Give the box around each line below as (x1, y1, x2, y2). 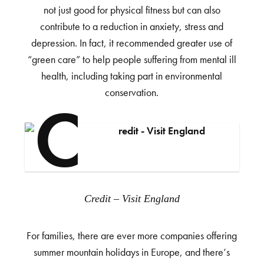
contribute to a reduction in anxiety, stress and (40, 21, 224, 34)
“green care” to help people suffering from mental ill (27, 54, 236, 67)
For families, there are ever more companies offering (27, 230, 237, 243)
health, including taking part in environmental (41, 70, 223, 83)
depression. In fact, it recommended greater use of (31, 37, 233, 50)
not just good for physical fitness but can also (43, 4, 220, 17)
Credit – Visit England (91, 193, 180, 205)
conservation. (105, 87, 159, 100)
